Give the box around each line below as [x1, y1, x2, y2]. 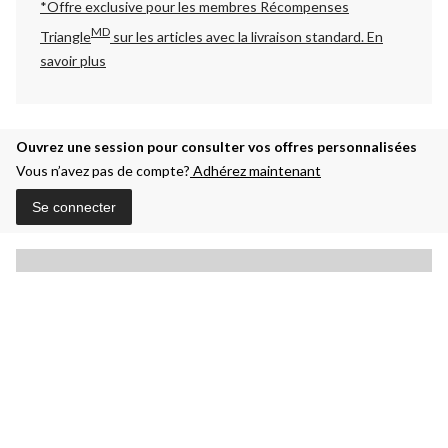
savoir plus [40, 51, 106, 69]
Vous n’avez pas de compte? [16, 161, 190, 179]
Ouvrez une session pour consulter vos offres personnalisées [16, 137, 417, 155]
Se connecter [32, 198, 116, 215]
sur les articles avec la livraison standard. [110, 27, 367, 45]
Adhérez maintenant [190, 161, 321, 179]
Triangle [40, 27, 91, 45]
